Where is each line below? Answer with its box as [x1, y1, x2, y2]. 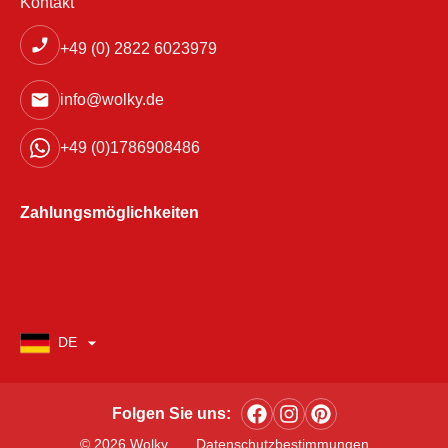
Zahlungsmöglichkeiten [20, 204, 199, 222]
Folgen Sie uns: [111, 405, 231, 423]
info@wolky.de [60, 91, 164, 109]
